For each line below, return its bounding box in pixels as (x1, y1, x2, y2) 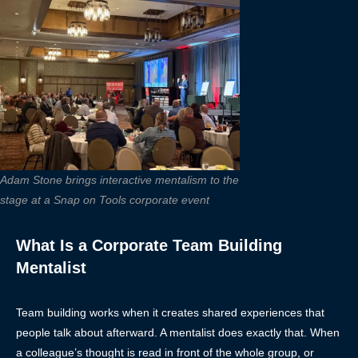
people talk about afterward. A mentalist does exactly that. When (16, 325, 340, 339)
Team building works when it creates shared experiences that (16, 305, 324, 319)
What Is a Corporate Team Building (16, 236, 282, 254)
